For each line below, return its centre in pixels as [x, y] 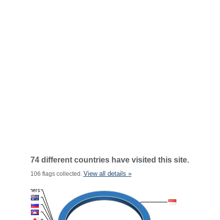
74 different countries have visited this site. [110, 160]
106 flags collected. [57, 174]
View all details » [107, 174]
